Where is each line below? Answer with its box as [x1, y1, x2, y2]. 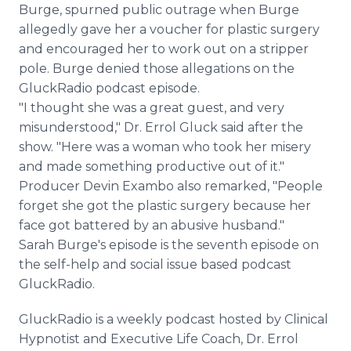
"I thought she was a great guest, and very [19, 100, 284, 115]
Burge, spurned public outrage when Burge [19, 2, 299, 17]
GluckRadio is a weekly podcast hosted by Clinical [19, 312, 328, 327]
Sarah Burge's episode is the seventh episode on [19, 237, 319, 252]
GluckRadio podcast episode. [19, 81, 200, 96]
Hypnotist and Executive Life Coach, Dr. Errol [19, 331, 299, 346]
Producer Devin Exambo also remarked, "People [19, 179, 323, 194]
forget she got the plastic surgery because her [19, 198, 311, 213]
